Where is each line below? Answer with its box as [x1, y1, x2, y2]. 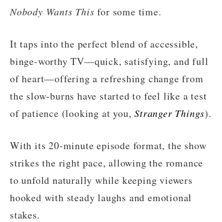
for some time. [94, 4, 162, 18]
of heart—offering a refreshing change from [10, 71, 204, 85]
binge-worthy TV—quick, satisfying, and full [10, 54, 209, 68]
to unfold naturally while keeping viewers [10, 173, 193, 187]
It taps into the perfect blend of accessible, [10, 37, 198, 51]
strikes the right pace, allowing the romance [10, 156, 204, 169]
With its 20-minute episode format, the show [10, 138, 207, 152]
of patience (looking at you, [10, 106, 135, 120]
